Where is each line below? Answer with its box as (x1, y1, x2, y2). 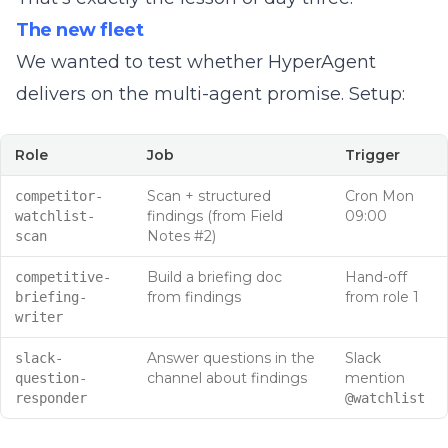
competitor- (15, 188, 103, 204)
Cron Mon (345, 187, 414, 205)
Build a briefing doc (147, 268, 282, 286)
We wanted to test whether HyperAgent (16, 51, 376, 73)
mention (345, 369, 405, 387)
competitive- (15, 269, 111, 285)
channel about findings (147, 369, 307, 387)
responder (15, 390, 87, 406)
